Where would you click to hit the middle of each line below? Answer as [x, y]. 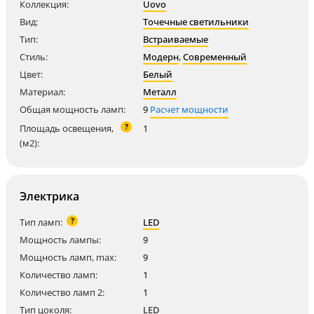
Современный [215, 57]
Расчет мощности [189, 109]
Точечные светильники [196, 22]
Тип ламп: [41, 222]
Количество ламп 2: [62, 292]
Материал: [42, 92]
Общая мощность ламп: [73, 109]
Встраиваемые [176, 39]
